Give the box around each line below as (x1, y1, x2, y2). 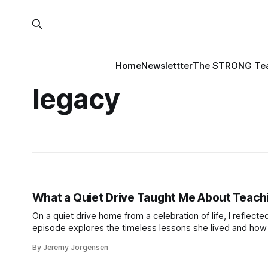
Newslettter (141, 60, 193, 71)
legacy (32, 82, 120, 115)
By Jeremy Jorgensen (32, 243, 108, 252)
